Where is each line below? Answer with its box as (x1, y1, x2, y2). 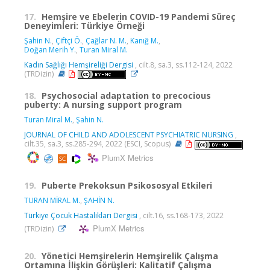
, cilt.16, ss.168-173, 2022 (137, 210, 224, 221)
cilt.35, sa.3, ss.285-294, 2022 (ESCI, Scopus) (24, 139, 172, 149)
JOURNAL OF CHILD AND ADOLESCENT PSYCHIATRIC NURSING (24, 130, 233, 140)
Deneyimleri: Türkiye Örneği (24, 20, 145, 32)
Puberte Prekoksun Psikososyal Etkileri (42, 179, 212, 191)
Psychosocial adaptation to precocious (42, 90, 211, 102)
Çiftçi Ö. (55, 36, 82, 46)
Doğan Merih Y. (24, 45, 76, 55)
